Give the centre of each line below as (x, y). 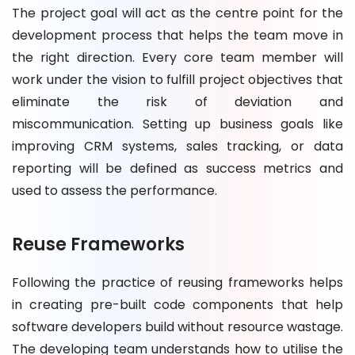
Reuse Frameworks (98, 244)
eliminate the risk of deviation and (177, 101)
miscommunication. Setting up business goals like (177, 124)
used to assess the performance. (115, 190)
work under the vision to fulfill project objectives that (177, 79)
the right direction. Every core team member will (177, 57)
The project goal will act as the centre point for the (177, 13)
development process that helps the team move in (177, 35)
